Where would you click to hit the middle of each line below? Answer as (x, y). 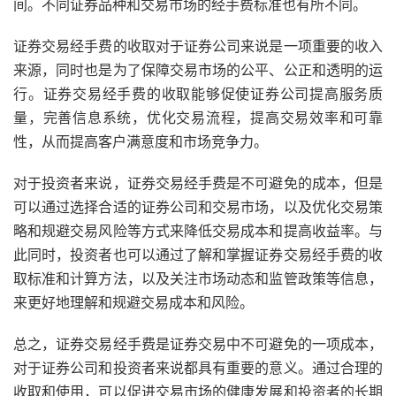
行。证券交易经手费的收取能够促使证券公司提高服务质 (198, 94)
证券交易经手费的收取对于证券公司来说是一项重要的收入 (198, 46)
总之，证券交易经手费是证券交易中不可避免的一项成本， (198, 344)
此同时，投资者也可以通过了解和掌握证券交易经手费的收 (198, 255)
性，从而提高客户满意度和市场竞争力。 (141, 141)
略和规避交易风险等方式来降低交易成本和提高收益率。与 (198, 231)
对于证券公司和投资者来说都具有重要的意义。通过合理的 (198, 368)
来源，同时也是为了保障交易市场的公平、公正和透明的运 (198, 70)
